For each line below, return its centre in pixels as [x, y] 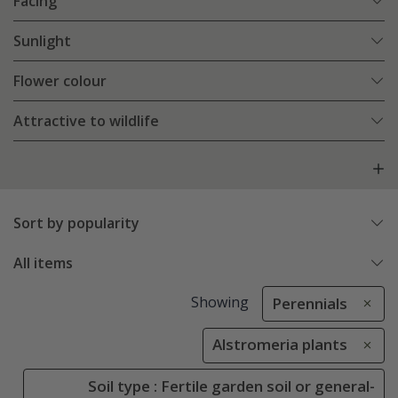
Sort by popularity [76, 223]
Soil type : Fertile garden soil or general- [231, 386]
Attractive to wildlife [86, 121]
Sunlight [42, 41]
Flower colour [60, 81]
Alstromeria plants [280, 345]
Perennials [310, 304]
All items [43, 263]
